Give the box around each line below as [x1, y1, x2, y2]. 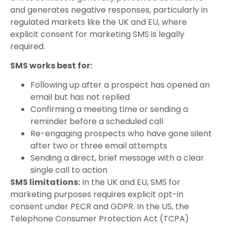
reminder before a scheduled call [30, 116, 163, 128]
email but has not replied [30, 91, 130, 103]
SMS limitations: [10, 176, 80, 188]
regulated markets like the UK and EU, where [10, 16, 187, 28]
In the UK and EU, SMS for [80, 176, 180, 188]
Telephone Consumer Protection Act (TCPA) [10, 213, 189, 225]
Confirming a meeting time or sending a [30, 103, 188, 116]
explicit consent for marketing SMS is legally [10, 28, 184, 40]
